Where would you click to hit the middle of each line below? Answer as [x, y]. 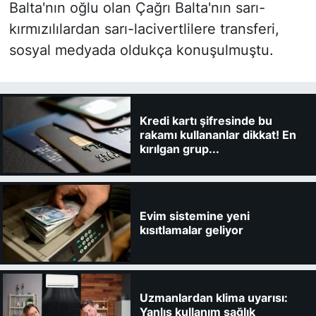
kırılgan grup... [179, 148]
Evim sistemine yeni [194, 216]
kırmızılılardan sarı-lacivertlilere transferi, [144, 29]
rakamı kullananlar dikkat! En [218, 134]
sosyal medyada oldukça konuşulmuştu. [141, 50]
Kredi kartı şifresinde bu [206, 120]
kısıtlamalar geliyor [191, 230]
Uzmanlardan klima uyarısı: [213, 297]
